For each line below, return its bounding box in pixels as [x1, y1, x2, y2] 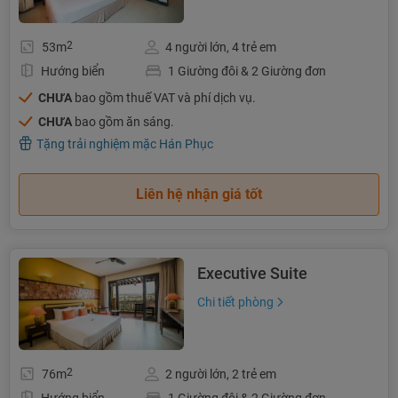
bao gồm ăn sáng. [72, 114, 174, 129]
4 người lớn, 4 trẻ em [165, 39, 277, 54]
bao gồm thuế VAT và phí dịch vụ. [72, 90, 256, 105]
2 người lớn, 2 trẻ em [165, 366, 277, 381]
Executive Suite [197, 263, 307, 283]
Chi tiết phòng [197, 294, 274, 309]
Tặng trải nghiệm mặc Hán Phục [36, 136, 213, 151]
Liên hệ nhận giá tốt [136, 185, 262, 203]
